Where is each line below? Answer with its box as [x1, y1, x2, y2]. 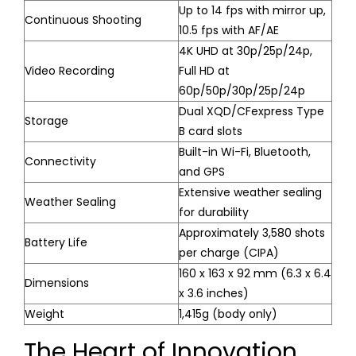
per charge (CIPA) [179, 244, 279, 261]
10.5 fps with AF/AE [179, 21, 279, 38]
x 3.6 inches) [179, 284, 249, 301]
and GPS [179, 163, 225, 180]
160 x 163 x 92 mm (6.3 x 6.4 [179, 265, 331, 281]
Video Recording [25, 62, 114, 79]
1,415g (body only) [179, 305, 277, 322]
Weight [25, 305, 64, 322]
